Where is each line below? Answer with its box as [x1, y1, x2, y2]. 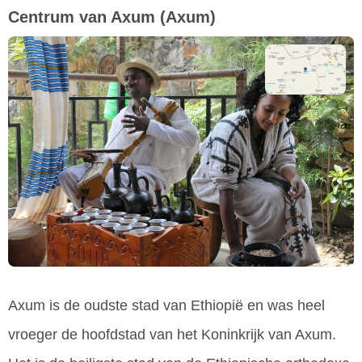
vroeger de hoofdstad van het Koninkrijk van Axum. [8, 326, 336, 343]
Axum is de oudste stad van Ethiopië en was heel [8, 297, 325, 314]
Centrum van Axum [8, 7, 155, 26]
